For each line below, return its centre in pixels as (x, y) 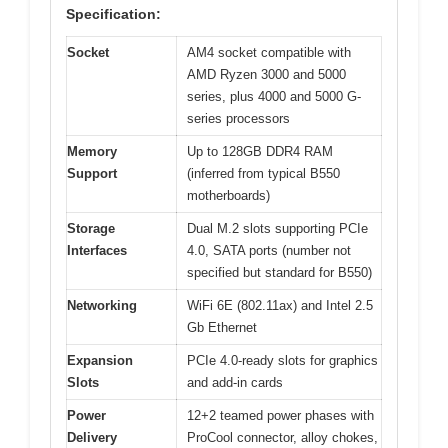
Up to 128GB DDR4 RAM (260, 151)
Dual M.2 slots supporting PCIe (277, 228)
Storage (91, 228)
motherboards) (228, 195)
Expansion (100, 360)
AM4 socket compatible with (269, 52)
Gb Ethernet (222, 327)
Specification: (113, 13)
